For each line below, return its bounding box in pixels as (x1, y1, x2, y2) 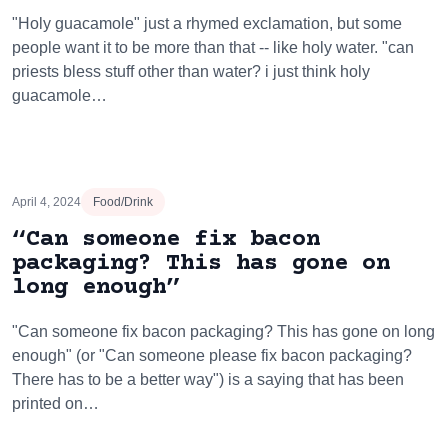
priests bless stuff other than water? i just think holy (12, 63, 370, 80)
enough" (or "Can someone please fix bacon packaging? (12, 347, 412, 364)
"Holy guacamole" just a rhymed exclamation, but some (12, 15, 402, 32)
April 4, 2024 (12, 195, 81, 209)
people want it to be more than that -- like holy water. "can (12, 39, 414, 56)
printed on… (12, 395, 99, 412)
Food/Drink (93, 195, 153, 209)
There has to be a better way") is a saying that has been (12, 371, 404, 388)
